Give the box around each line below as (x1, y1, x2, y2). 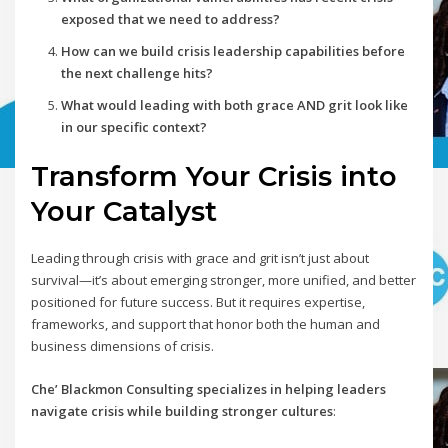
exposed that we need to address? (60, 10, 280, 29)
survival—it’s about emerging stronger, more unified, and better (31, 271, 417, 290)
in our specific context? (60, 118, 207, 137)
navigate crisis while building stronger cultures (31, 401, 334, 420)
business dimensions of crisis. (31, 337, 215, 356)
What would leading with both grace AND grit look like (60, 96, 408, 115)
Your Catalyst (31, 194, 218, 229)
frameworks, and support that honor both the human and (31, 315, 381, 334)
